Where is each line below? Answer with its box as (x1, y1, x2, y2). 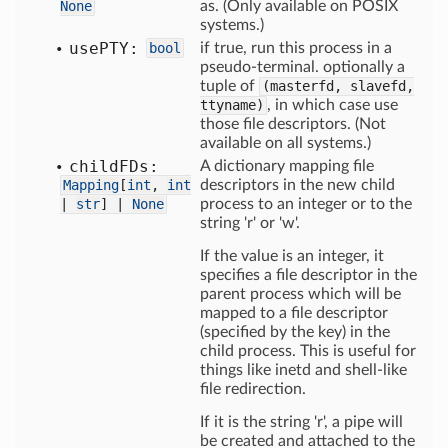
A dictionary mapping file (200, 158, 374, 174)
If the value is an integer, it (200, 248, 384, 264)
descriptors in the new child (200, 177, 395, 193)
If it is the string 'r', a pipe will (200, 414, 403, 430)
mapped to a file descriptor (200, 305, 388, 321)
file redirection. (200, 381, 306, 397)
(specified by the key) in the (200, 324, 390, 340)
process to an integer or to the (200, 196, 412, 212)
